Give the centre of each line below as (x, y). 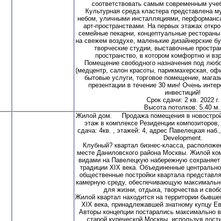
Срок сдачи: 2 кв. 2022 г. (183, 100)
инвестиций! (183, 92)
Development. (183, 138)
